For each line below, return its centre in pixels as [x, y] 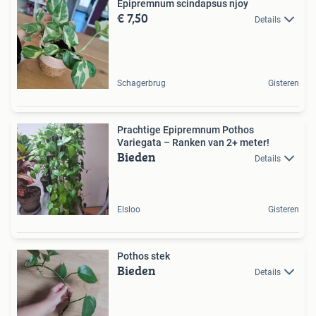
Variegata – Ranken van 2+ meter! [193, 142]
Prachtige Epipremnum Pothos [186, 129]
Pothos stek [144, 256]
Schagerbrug [141, 83]
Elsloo [129, 209]
